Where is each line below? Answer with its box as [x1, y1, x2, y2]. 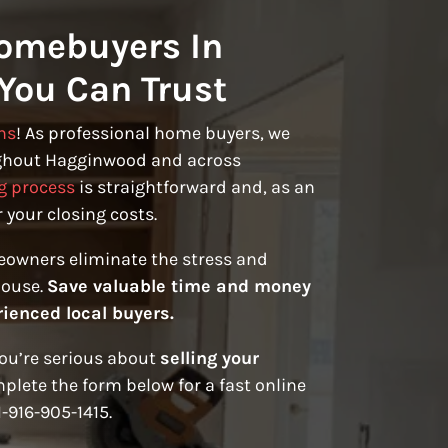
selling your [160, 347, 259, 370]
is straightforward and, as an [75, 176, 315, 199]
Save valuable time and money [47, 275, 311, 298]
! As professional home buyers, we [16, 122, 290, 145]
